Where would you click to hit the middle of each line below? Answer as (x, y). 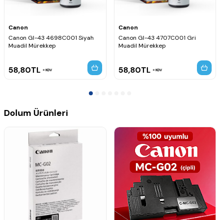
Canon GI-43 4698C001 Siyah (51, 38)
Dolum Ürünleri (36, 113)
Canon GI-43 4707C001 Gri (157, 38)
